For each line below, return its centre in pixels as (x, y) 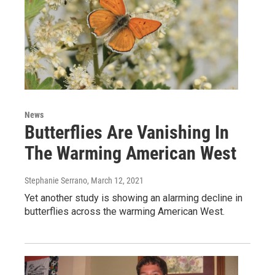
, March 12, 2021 (115, 180)
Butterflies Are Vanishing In (127, 132)
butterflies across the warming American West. (125, 211)
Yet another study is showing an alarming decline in (134, 198)
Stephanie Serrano (56, 180)
